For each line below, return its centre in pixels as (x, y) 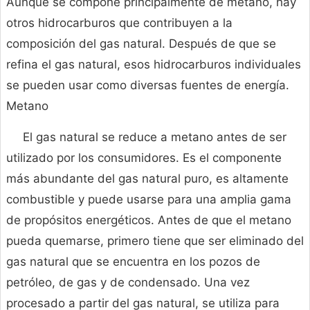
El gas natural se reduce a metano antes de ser (155, 137)
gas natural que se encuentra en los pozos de (133, 262)
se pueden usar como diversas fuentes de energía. (148, 85)
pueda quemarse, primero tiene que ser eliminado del (155, 241)
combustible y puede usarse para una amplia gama (149, 200)
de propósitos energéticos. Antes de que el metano (149, 220)
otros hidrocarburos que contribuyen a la (119, 23)
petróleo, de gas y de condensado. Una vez (128, 283)
